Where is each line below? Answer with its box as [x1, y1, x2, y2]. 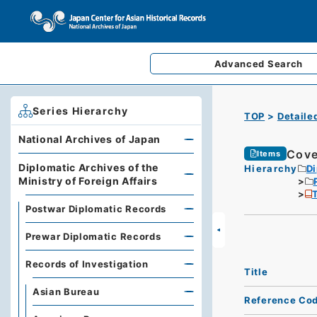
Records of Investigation [25, 258, 149, 270]
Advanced [214, 58, 267, 69]
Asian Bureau [33, 286, 100, 297]
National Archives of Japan [18, 133, 161, 145]
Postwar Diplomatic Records [25, 203, 167, 214]
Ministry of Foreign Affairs [18, 175, 158, 187]
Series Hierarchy [33, 105, 129, 117]
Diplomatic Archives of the [18, 161, 159, 173]
